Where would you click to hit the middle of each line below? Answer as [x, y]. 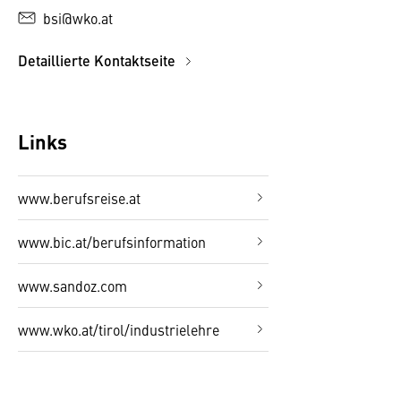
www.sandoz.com [73, 286]
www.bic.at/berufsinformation [112, 242]
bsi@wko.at [78, 18]
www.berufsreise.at [79, 198]
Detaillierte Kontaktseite [98, 60]
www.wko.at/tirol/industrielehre [119, 329]
